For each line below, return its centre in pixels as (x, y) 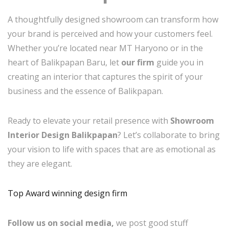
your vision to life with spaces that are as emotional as (112, 149)
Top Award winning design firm (68, 193)
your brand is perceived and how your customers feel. (110, 33)
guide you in (179, 62)
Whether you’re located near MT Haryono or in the (105, 48)
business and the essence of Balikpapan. (85, 91)
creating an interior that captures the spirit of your (105, 76)
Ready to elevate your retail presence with (89, 120)
